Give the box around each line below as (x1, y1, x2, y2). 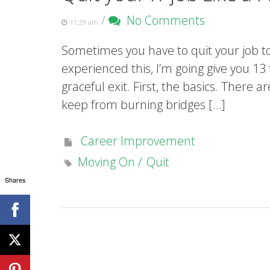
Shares (4, 174, 26, 184)
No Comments (121, 12, 205, 29)
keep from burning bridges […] (61, 96, 225, 113)
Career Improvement (81, 133, 195, 149)
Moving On (78, 154, 135, 171)
